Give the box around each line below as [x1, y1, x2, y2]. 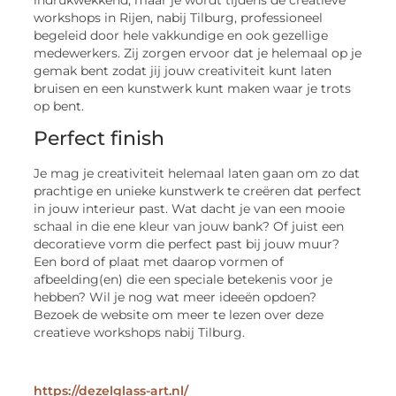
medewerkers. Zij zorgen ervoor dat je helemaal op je [34, 45, 362, 60]
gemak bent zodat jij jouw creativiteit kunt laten [34, 63, 332, 78]
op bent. [34, 98, 85, 113]
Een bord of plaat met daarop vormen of [34, 255, 285, 270]
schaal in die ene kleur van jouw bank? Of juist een [34, 219, 345, 234]
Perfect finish [34, 126, 165, 151]
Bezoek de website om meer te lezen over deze [34, 308, 324, 323]
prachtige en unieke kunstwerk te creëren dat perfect [34, 184, 362, 199]
